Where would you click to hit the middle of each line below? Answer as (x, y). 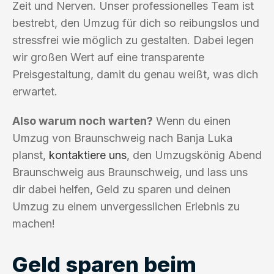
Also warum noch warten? (83, 120)
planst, (31, 155)
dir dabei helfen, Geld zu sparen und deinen (121, 189)
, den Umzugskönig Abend (194, 155)
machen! (34, 223)
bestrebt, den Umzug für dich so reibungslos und (136, 23)
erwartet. (35, 91)
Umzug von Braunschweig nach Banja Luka (122, 138)
